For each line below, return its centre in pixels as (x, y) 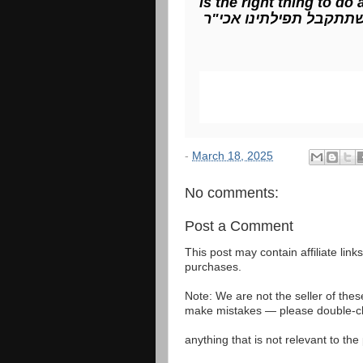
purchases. (213, 267)
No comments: (232, 192)
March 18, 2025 (233, 156)
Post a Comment (239, 226)
